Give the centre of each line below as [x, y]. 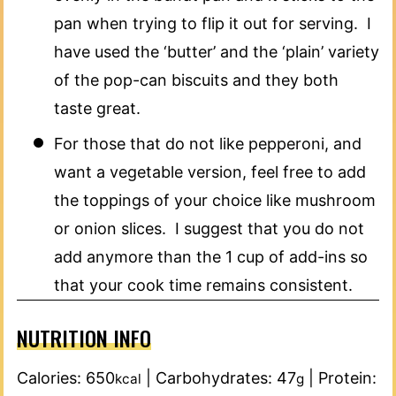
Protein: [347, 377]
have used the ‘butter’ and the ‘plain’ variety [217, 51]
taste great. [97, 108]
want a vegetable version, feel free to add [210, 171]
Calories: [51, 377]
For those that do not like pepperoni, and [208, 143]
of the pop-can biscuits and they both [196, 80]
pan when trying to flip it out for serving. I [213, 23]
